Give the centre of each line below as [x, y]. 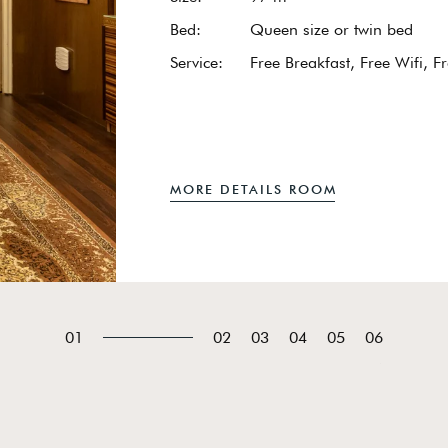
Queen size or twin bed [332, 29]
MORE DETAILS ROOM [253, 188]
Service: [197, 62]
